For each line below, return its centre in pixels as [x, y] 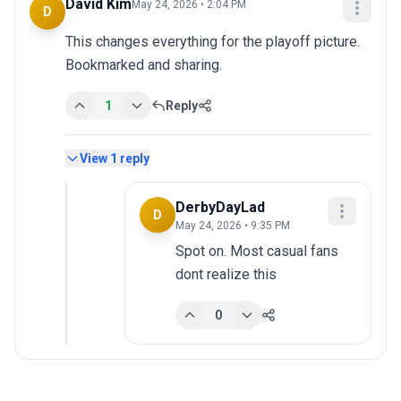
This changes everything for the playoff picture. [213, 42]
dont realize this [226, 275]
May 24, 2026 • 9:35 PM [233, 226]
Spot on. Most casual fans [257, 252]
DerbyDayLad [220, 208]
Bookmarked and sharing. [144, 65]
